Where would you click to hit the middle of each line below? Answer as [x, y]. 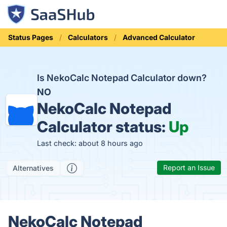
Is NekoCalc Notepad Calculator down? [122, 78]
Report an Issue [189, 167]
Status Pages [31, 37]
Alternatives [33, 168]
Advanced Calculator [159, 37]
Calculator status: [103, 127]
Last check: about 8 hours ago [90, 143]
